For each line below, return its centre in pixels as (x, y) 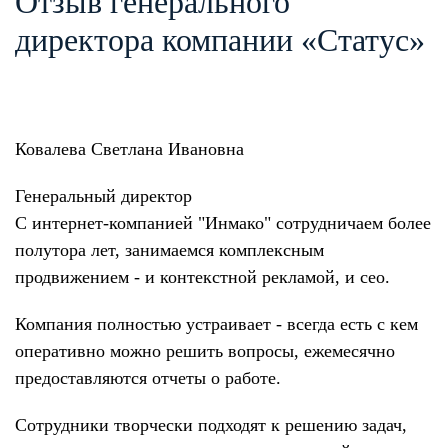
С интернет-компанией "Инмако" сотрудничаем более (223, 223)
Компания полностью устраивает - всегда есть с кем (216, 324)
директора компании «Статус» (220, 40)
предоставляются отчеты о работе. (148, 378)
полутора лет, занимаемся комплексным (169, 250)
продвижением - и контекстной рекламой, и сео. (202, 277)
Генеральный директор (103, 196)
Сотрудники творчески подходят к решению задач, (211, 425)
